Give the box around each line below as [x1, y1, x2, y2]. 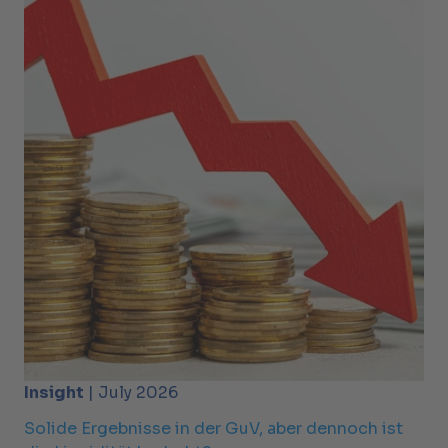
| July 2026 [84, 381, 178, 403]
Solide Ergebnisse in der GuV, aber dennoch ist [24, 417, 403, 439]
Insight [24, 381, 84, 403]
